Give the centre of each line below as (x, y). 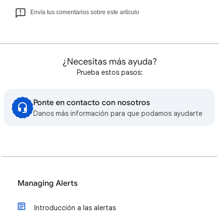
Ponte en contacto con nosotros (92, 103)
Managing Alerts (48, 183)
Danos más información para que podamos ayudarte (118, 113)
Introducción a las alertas (75, 208)
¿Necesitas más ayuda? (109, 62)
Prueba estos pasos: (109, 72)
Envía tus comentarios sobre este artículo (85, 12)
